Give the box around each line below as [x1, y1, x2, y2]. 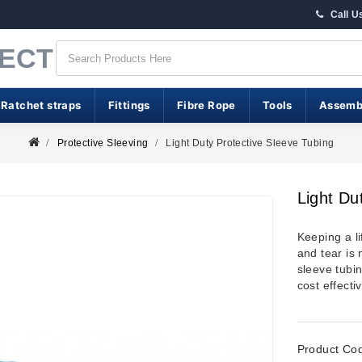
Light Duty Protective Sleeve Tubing [166, 137, 335, 149]
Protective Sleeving [57, 137, 149, 149]
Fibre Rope [176, 99, 236, 112]
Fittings [107, 99, 150, 112]
